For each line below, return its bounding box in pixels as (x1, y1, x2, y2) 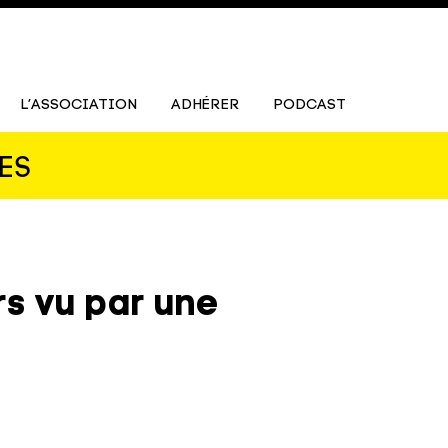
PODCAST (273, 98, 346, 113)
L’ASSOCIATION (20, 98, 137, 113)
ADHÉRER (171, 98, 239, 113)
